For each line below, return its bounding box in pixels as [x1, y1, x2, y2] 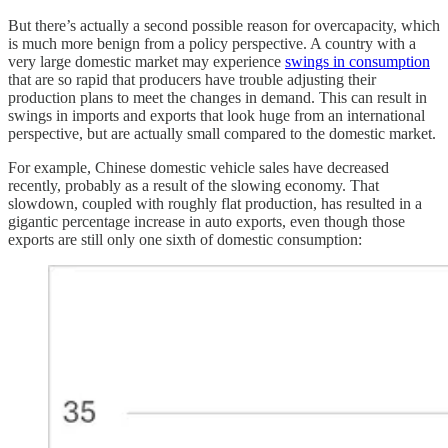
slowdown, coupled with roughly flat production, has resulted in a [8, 195, 422, 213]
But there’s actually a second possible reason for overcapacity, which [8, 17, 440, 35]
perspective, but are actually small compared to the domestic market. [8, 125, 436, 143]
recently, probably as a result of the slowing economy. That [8, 177, 379, 195]
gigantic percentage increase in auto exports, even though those [8, 213, 405, 231]
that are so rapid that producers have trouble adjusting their [8, 71, 376, 89]
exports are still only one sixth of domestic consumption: [8, 231, 362, 249]
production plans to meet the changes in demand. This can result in [8, 89, 427, 107]
